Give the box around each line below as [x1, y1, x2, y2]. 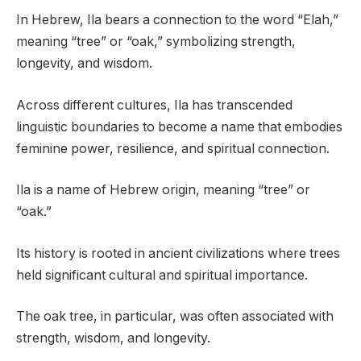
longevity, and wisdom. [16, 55, 152, 71]
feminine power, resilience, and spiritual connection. [16, 140, 330, 156]
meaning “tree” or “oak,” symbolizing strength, [16, 33, 296, 49]
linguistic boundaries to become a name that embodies [16, 118, 342, 135]
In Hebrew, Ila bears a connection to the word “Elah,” [16, 11, 338, 27]
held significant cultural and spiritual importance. [16, 267, 308, 283]
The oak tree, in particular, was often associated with [16, 309, 334, 325]
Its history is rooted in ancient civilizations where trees [16, 245, 340, 261]
